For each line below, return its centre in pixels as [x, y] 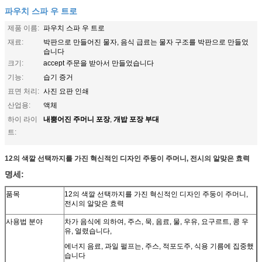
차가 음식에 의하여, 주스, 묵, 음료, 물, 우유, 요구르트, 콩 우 [156, 221]
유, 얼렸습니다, [88, 231]
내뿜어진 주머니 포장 [77, 118]
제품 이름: [23, 28]
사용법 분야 [24, 221]
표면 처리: [23, 91]
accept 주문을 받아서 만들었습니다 [99, 63]
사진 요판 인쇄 [66, 91]
